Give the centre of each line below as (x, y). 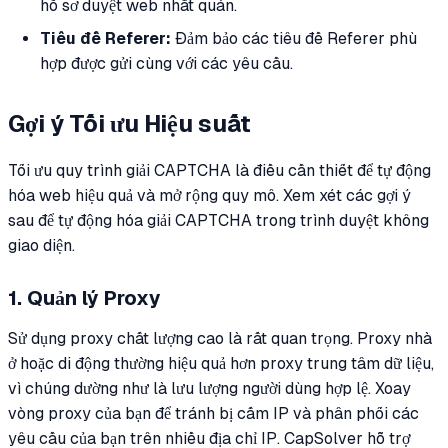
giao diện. (41, 245)
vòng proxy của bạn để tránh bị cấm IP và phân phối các (213, 413)
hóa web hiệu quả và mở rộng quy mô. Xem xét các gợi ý (209, 195)
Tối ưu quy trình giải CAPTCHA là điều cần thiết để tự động (219, 170)
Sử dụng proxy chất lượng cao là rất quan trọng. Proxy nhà (220, 338)
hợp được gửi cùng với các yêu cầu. (166, 63)
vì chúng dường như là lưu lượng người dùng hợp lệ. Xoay (209, 388)
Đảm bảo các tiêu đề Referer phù (294, 38)
